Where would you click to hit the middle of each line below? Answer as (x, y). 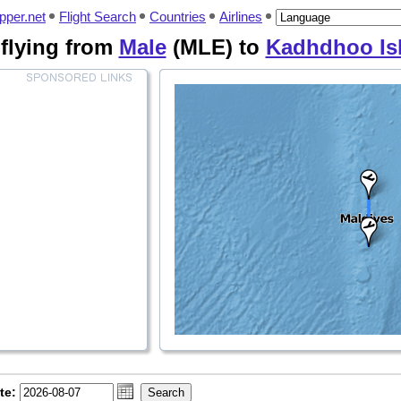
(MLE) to (216, 47)
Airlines (241, 17)
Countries (178, 17)
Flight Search (98, 17)
